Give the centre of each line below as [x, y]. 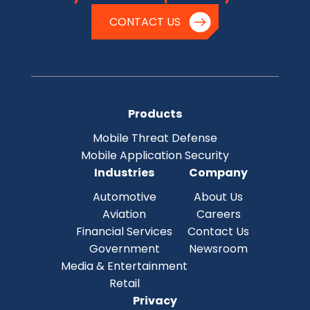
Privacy [155, 300]
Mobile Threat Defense [155, 138]
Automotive [124, 197]
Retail [124, 283]
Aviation [124, 214]
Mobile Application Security [155, 155]
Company [218, 172]
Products [155, 113]
